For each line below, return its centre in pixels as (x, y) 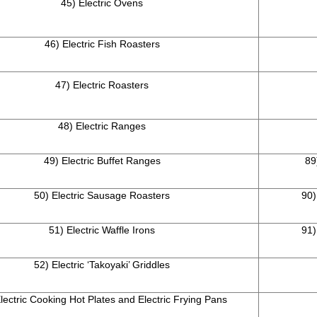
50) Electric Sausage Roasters (102, 196)
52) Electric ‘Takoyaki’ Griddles (102, 265)
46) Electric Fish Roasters (102, 44)
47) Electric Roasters (102, 85)
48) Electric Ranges (102, 126)
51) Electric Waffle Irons (102, 230)
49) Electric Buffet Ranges (102, 161)
